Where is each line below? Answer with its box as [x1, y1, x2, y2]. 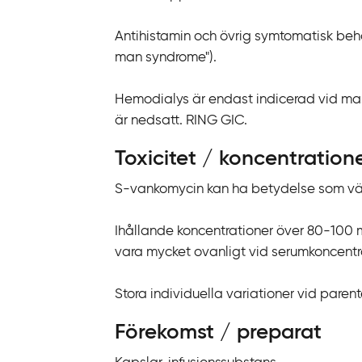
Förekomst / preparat [115, 322, 322, 344]
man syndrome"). [115, 51, 217, 65]
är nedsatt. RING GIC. [115, 114, 247, 128]
